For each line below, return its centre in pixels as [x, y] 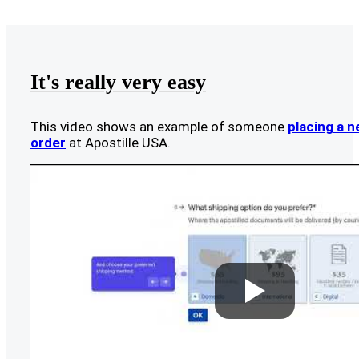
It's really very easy [118, 82]
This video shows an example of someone [159, 127]
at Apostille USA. [118, 143]
